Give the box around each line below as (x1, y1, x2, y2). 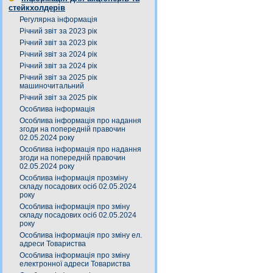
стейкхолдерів (9, 3, 65, 12)
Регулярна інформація (19, 15, 97, 24)
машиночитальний (19, 82, 84, 90)
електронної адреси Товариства (19, 260, 130, 268)
